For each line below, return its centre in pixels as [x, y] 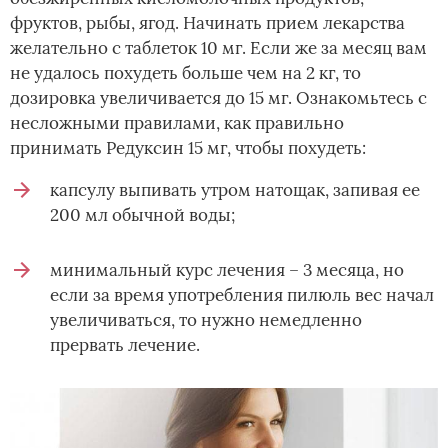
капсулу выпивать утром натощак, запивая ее [235, 190]
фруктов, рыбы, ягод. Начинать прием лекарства [207, 23]
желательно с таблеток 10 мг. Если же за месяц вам [218, 48]
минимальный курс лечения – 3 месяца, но [227, 270]
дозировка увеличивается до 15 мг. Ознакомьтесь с [218, 98]
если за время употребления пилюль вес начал [242, 295]
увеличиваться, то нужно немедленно [206, 320]
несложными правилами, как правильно [177, 123]
